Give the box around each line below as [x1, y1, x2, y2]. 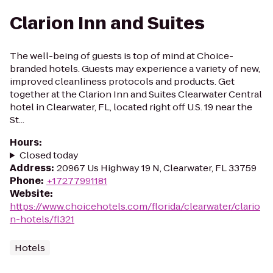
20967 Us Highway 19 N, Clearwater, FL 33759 [57, 161, 257, 174]
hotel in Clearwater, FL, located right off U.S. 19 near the [10, 101, 252, 113]
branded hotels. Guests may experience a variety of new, [10, 62, 260, 75]
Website [10, 187, 50, 200]
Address [10, 161, 51, 174]
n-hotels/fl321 [10, 213, 74, 225]
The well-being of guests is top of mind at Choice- [10, 49, 233, 62]
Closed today [19, 149, 79, 161]
